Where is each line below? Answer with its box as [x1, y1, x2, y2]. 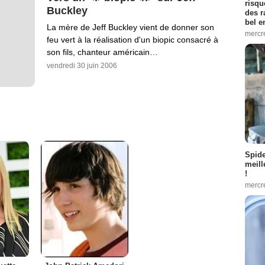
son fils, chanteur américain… [47, 47, 158, 57]
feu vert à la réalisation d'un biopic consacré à [47, 35, 218, 45]
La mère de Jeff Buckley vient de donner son [47, 22, 214, 33]
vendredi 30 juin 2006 [47, 62, 117, 70]
